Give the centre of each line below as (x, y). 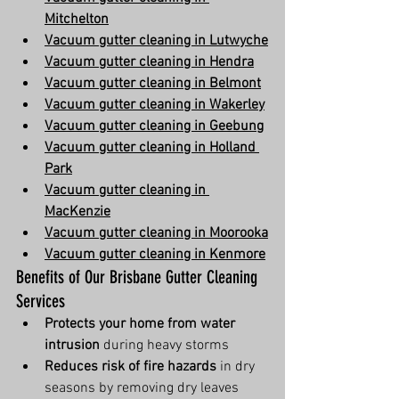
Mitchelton (77, 20)
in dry (237, 367)
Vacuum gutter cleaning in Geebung (154, 126)
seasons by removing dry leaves (142, 388)
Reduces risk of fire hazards (130, 367)
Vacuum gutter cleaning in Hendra (149, 62)
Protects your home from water (142, 324)
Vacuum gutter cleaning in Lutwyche (156, 41)
